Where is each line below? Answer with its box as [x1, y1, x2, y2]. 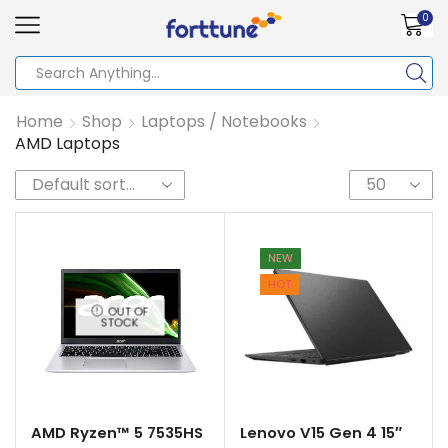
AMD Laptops [15, 132, 120, 155]
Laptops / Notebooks [141, 110, 307, 133]
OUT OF [107, 303, 149, 320]
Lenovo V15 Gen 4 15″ [239, 421, 402, 443]
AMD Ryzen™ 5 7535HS [31, 421, 203, 443]
